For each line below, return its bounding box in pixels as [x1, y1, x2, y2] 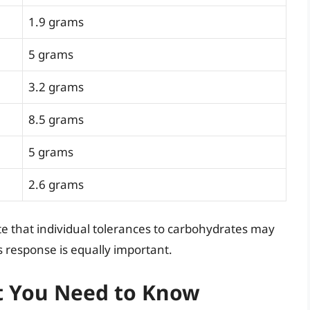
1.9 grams [28, 13, 84, 30]
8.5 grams [28, 111, 84, 127]
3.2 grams [28, 78, 84, 95]
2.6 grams [28, 176, 84, 192]
